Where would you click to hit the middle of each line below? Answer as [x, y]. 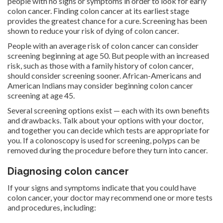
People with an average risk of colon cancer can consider [103, 45]
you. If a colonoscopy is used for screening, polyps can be [104, 140]
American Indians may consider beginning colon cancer [100, 85]
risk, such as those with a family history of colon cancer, [100, 65]
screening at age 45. [41, 95]
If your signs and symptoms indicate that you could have [102, 187]
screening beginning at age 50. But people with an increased [108, 55]
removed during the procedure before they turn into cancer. [108, 150]
